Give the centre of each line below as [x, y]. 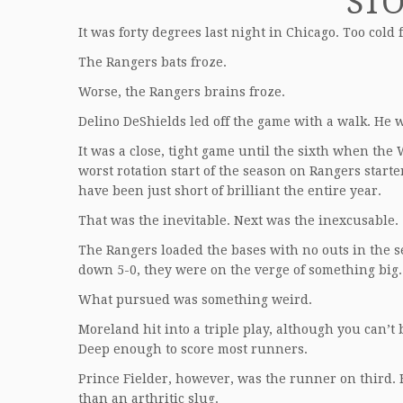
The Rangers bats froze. [152, 62]
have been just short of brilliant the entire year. [230, 191]
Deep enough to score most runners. [193, 349]
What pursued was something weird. [195, 300]
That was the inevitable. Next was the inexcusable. [238, 220]
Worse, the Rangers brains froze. [182, 92]
